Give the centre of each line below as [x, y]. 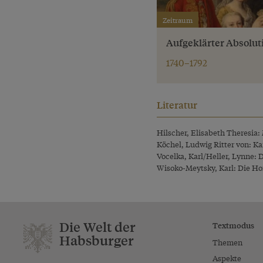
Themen [227, 242]
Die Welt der [97, 227]
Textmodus [233, 225]
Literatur [177, 104]
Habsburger [97, 240]
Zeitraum [177, 20]
